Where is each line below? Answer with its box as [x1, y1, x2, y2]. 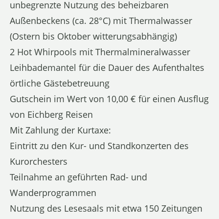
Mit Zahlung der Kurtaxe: [10, 124, 111, 136]
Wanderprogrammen [10, 186, 96, 198]
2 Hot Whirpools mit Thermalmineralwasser [10, 45, 190, 58]
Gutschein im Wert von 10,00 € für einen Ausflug [10, 92, 209, 105]
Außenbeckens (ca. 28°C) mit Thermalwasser [10, 14, 192, 26]
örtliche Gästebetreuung [10, 77, 109, 89]
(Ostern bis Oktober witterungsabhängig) [10, 30, 177, 42]
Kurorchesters [10, 155, 67, 167]
